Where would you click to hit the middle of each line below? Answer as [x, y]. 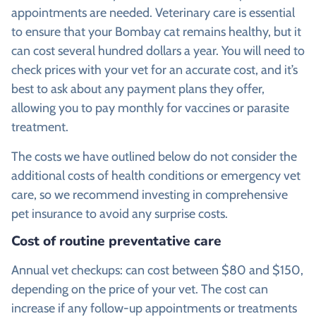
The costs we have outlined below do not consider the [154, 156]
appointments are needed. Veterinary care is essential [153, 13]
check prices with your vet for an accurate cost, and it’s [154, 70]
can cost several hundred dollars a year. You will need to [158, 51]
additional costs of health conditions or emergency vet [156, 175]
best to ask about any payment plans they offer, [138, 89]
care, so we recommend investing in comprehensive [150, 194]
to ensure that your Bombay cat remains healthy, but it [156, 32]
